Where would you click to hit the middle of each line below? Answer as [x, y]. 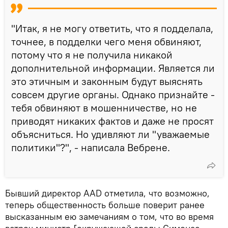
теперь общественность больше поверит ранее [105, 205]
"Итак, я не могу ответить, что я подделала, [112, 28]
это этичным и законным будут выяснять [107, 81]
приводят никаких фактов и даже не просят [112, 121]
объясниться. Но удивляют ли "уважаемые [110, 134]
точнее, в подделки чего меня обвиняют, [106, 42]
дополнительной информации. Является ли [113, 68]
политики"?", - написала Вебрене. [91, 148]
